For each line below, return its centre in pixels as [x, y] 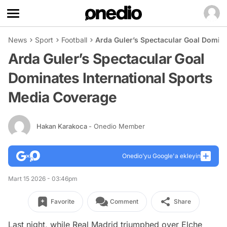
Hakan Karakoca [63, 126]
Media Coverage [63, 97]
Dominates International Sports [110, 78]
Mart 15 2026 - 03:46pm [43, 179]
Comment [124, 201]
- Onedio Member [117, 126]
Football [74, 40]
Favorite [62, 201]
